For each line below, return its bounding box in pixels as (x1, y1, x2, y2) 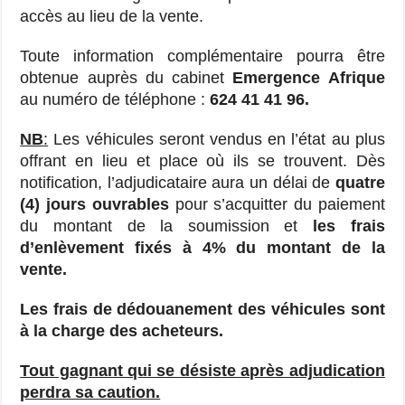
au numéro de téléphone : (20, 90, 211, 109)
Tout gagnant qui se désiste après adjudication (20, 362, 385, 381)
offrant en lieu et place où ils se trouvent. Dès (20, 152, 385, 171)
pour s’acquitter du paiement (174, 195, 385, 214)
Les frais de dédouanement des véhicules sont (20, 300, 385, 319)
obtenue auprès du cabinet (20, 69, 233, 88)
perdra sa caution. (20, 383, 161, 402)
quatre (334, 174, 385, 193)
